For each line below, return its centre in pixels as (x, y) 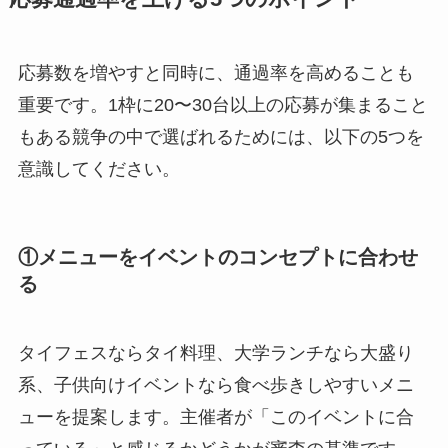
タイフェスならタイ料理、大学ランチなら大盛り (215, 353)
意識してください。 (98, 168)
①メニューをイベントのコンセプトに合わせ (217, 257)
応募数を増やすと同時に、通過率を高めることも (215, 72)
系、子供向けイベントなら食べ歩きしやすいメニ (215, 385)
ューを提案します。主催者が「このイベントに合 (215, 417)
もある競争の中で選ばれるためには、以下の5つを (220, 136)
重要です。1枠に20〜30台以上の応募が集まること (222, 104)
